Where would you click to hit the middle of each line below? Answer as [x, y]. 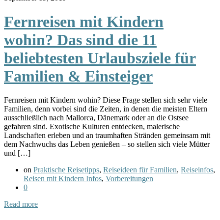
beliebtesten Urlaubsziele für [100, 58]
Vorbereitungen [129, 179]
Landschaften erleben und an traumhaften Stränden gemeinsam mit [107, 136]
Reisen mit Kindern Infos [63, 179]
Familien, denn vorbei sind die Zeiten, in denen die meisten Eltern [106, 109]
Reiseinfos [197, 170]
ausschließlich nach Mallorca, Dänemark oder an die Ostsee [96, 118]
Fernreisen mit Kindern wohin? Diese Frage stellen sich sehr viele [106, 100]
